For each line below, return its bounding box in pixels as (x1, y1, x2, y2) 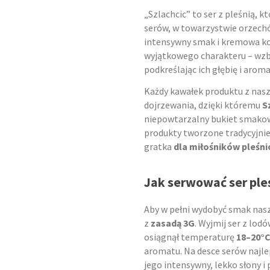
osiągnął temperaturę (144, 231, 236, 243)
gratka (144, 140, 174, 153)
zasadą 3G (149, 217, 195, 230)
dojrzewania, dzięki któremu (144, 99, 262, 111)
